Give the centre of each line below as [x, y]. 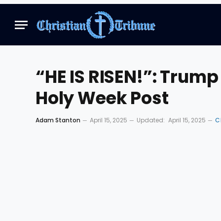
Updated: [151, 120]
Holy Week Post [102, 98]
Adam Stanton [58, 120]
